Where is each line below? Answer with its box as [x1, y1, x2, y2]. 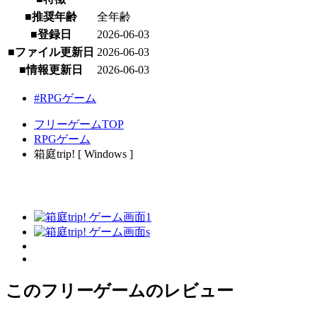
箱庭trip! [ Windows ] [34, 148, 133, 161]
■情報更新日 [19, 64, 83, 76]
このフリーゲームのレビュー [6, 281, 234, 300]
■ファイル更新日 [8, 46, 94, 59]
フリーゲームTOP [34, 118, 124, 131]
